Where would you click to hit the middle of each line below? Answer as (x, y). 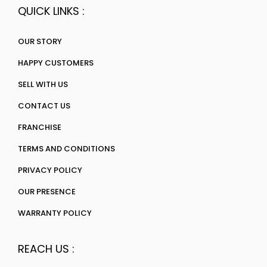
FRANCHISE (40, 128)
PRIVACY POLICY (50, 170)
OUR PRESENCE (47, 192)
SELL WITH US (43, 85)
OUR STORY (40, 42)
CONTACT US (44, 106)
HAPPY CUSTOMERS (56, 63)
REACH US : (46, 249)
